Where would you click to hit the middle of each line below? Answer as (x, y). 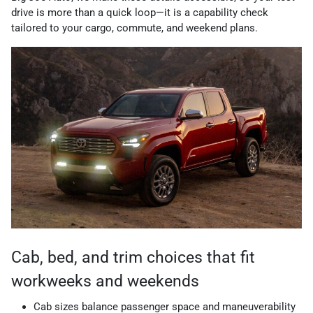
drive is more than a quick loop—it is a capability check (140, 13)
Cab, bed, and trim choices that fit (133, 258)
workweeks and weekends (105, 282)
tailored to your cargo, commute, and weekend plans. (134, 28)
